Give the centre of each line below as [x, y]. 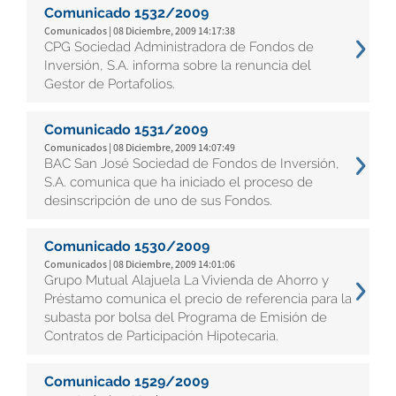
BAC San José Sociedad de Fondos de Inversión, [192, 164]
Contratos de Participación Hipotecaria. [161, 336]
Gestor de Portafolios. [110, 84]
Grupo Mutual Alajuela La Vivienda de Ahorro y [187, 280]
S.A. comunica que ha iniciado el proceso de [179, 182]
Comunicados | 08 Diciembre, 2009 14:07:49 [140, 147]
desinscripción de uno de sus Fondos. [158, 201]
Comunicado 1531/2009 [126, 129]
